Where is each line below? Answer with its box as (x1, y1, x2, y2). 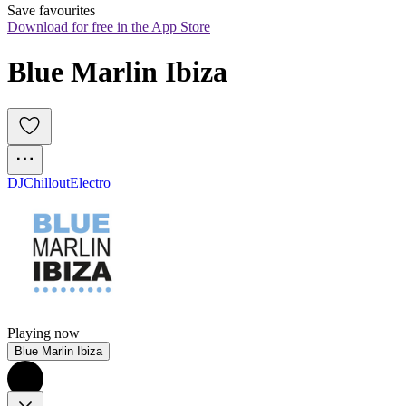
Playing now (7, 325, 80, 342)
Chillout (24, 175, 70, 191)
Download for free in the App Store (7, 19, 210, 35)
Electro (70, 175, 111, 191)
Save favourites (7, 3, 95, 19)
